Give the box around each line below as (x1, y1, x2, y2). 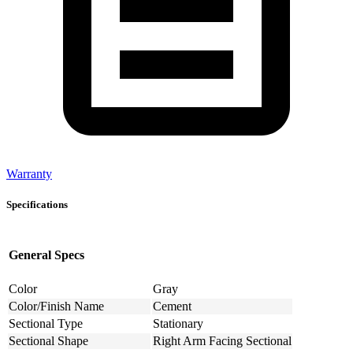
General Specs (9, 247, 84, 262)
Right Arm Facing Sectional (153, 334, 292, 348)
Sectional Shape (9, 334, 88, 348)
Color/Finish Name (9, 299, 104, 314)
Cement (153, 299, 191, 314)
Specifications (6, 199, 68, 211)
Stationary (153, 317, 203, 331)
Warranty (6, 167, 52, 181)
